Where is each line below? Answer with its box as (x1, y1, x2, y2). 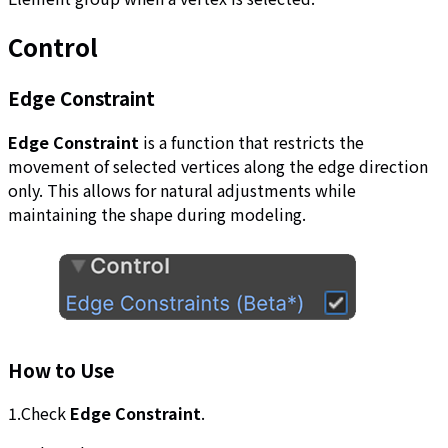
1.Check (8, 401, 70, 426)
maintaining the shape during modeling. (8, 202, 306, 227)
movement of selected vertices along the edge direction (8, 154, 428, 179)
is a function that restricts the (139, 130, 364, 155)
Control (8, 29, 98, 65)
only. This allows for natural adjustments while (8, 178, 356, 203)
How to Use (8, 355, 115, 383)
